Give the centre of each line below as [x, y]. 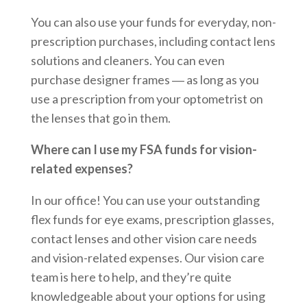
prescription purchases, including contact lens [153, 41]
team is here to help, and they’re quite [131, 277]
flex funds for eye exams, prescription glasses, [152, 219]
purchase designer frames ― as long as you [145, 79]
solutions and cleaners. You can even [127, 60]
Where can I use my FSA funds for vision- [144, 149]
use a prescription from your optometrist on [147, 98]
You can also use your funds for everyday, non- [153, 22]
